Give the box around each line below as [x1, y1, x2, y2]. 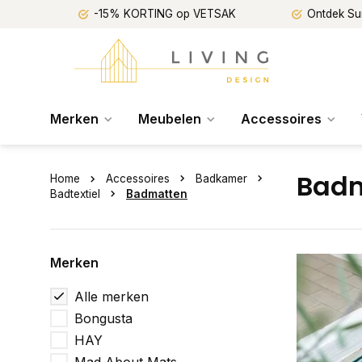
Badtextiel [50, 187, 100, 200]
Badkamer [196, 172, 247, 185]
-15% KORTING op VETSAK [94, 7, 236, 20]
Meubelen [138, 111, 201, 127]
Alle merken [74, 288, 149, 305]
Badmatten [126, 187, 187, 200]
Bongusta [74, 310, 133, 326]
